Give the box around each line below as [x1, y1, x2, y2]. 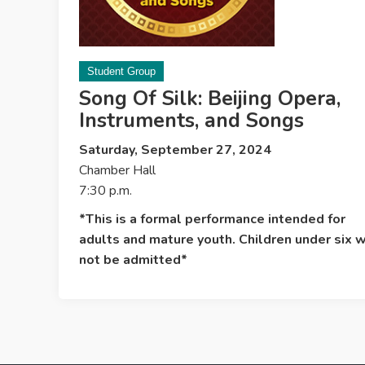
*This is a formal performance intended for [79, 210, 345, 228]
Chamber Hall [79, 161, 156, 179]
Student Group [87, 65, 156, 77]
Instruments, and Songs [79, 107, 304, 134]
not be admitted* [79, 251, 187, 269]
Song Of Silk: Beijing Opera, [79, 85, 341, 112]
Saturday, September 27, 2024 [79, 141, 271, 159]
